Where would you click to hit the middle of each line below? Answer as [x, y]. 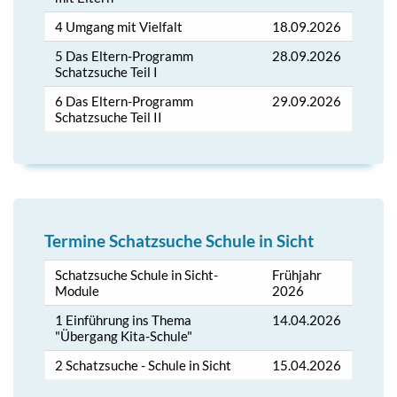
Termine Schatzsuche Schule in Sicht [179, 241]
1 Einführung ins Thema [124, 320]
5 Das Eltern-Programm [125, 55]
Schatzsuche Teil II [109, 117]
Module [78, 291]
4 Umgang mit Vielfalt [119, 26]
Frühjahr [297, 275]
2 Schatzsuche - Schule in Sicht [144, 366]
